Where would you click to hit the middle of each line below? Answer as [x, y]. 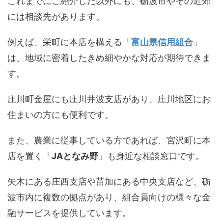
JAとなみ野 [75, 156]
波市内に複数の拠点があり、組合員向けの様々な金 [109, 197]
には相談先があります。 [56, 16]
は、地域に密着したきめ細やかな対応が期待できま [109, 57]
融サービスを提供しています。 [69, 213]
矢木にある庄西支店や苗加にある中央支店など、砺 [109, 181]
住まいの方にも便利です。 [60, 114]
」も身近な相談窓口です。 [151, 156]
